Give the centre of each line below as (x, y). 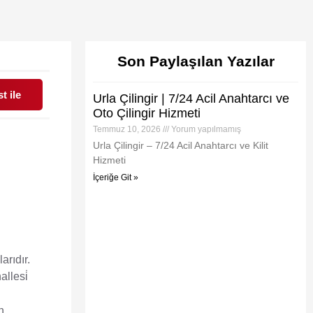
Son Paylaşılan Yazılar (196, 61)
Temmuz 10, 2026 (128, 129)
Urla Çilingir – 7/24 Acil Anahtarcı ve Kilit (181, 145)
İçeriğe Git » (116, 177)
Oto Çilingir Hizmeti (147, 113)
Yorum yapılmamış (205, 129)
